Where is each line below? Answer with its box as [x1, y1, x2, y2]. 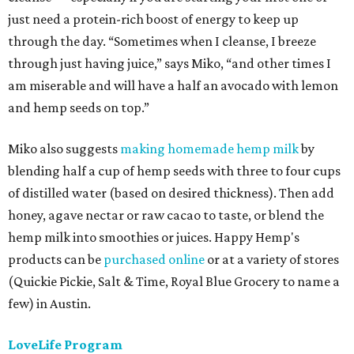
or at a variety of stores [205, 251, 339, 268]
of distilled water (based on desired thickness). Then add [8, 185, 334, 201]
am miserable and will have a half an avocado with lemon [8, 77, 338, 94]
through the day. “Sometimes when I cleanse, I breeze [8, 33, 316, 50]
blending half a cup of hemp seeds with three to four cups [8, 163, 341, 179]
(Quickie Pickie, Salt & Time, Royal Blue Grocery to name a [8, 273, 340, 290]
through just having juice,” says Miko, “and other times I [8, 55, 331, 72]
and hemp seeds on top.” [8, 100, 149, 116]
